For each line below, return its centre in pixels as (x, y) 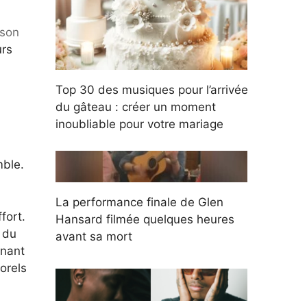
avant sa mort (94, 237)
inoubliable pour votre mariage (139, 124)
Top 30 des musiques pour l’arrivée (152, 90)
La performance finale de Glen (139, 202)
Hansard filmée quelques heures (145, 220)
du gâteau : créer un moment (136, 107)
